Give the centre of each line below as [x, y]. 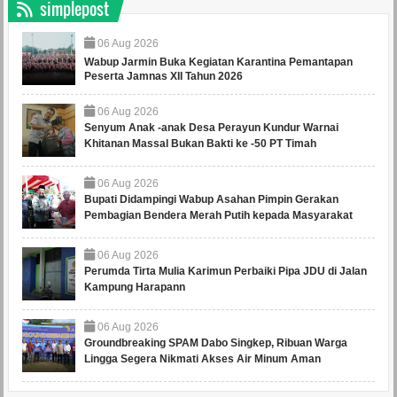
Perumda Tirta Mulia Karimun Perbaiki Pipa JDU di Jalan [225, 272]
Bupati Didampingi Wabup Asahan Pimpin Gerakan [211, 200]
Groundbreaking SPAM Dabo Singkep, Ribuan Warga [215, 343]
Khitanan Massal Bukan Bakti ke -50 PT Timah [200, 144]
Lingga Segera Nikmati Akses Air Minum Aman [202, 359]
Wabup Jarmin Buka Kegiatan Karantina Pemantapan [218, 62]
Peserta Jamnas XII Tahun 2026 [163, 77]
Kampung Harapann [134, 288]
